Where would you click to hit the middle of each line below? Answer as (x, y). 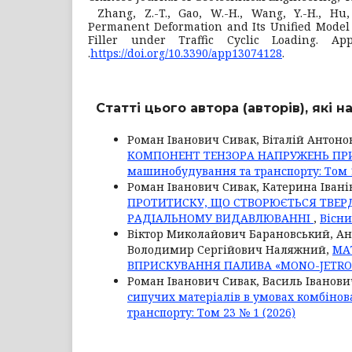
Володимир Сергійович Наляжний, (230, 249)
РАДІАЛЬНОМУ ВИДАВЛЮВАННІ (220, 218)
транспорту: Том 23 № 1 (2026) (211, 312)
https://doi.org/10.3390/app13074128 (186, 53)
